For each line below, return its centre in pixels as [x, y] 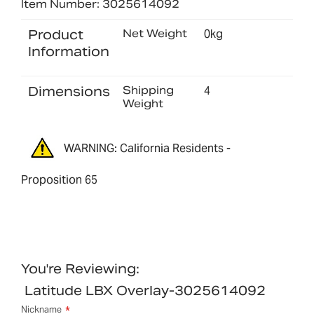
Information [69, 51]
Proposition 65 [59, 180]
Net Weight [155, 33]
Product [56, 34]
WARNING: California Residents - [147, 148]
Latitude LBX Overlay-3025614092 [145, 291]
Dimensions [69, 91]
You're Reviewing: [80, 269]
